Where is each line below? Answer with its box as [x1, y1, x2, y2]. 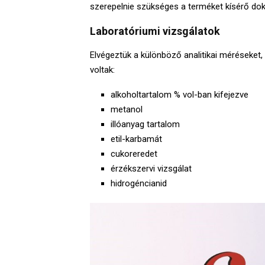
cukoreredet [111, 148, 157, 159]
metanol [111, 104, 143, 115]
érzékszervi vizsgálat [111, 163, 192, 174]
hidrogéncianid [111, 177, 167, 189]
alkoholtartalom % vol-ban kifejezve [111, 89, 248, 100]
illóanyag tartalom [111, 118, 180, 130]
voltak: [90, 64, 115, 75]
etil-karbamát [111, 133, 162, 144]
